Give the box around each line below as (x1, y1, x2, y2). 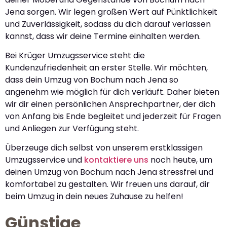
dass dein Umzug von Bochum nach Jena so (5, 73, 178, 86)
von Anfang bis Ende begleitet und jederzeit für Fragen (5, 110, 221, 122)
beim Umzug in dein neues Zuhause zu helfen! (5, 191, 183, 203)
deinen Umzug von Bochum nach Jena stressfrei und (5, 166, 213, 178)
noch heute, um (148, 154, 212, 166)
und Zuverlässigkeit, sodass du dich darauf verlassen (5, 18, 211, 30)
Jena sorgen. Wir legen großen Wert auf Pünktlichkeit (5, 6, 217, 18)
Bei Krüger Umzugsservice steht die (5, 49, 145, 61)
